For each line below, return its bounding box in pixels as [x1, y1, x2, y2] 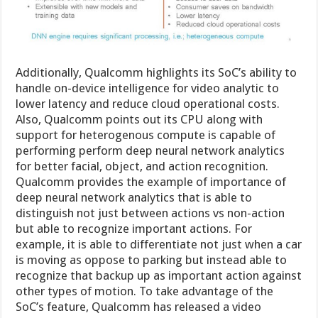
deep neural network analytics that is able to [16, 190, 253, 204]
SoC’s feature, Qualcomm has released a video [16, 299, 262, 314]
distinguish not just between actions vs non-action [16, 205, 285, 220]
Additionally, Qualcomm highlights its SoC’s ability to [16, 65, 297, 79]
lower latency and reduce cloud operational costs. [16, 96, 280, 111]
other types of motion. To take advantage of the [16, 283, 274, 298]
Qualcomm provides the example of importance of [16, 174, 287, 189]
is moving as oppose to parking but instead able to [16, 252, 287, 267]
